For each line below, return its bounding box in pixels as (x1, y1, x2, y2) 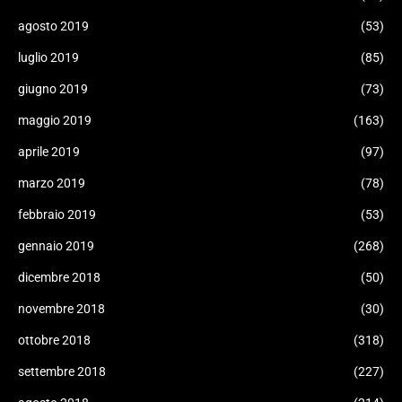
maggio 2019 (18, 113, 92, 127)
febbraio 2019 (18, 207, 96, 222)
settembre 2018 (18, 364, 106, 379)
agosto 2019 (18, 19, 89, 33)
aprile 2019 (18, 144, 80, 159)
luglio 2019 (18, 50, 79, 65)
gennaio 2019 (18, 239, 94, 253)
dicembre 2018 (18, 270, 100, 284)
